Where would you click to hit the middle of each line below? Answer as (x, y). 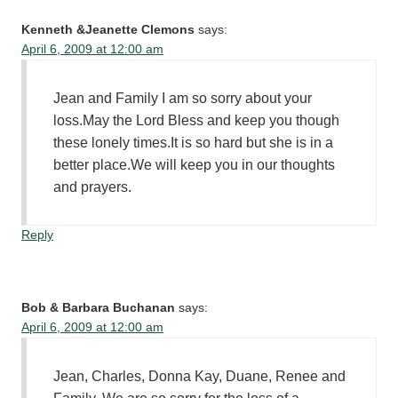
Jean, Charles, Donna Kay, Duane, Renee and (200, 376)
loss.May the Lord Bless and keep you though (197, 120)
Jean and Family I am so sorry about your (183, 98)
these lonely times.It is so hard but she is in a (194, 142)
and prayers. (93, 187)
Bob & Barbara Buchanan (99, 307)
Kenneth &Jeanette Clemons (108, 29)
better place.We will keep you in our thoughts (195, 164)
